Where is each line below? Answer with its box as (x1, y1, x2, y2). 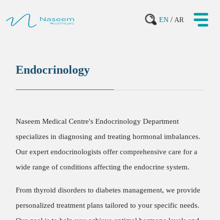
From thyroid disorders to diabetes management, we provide (16, 186, 200, 194)
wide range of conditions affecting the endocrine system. (16, 163, 190, 171)
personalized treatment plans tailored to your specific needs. (16, 201, 199, 209)
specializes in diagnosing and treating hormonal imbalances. (16, 133, 200, 140)
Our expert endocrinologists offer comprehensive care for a (16, 148, 197, 156)
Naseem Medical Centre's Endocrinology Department (16, 117, 179, 125)
